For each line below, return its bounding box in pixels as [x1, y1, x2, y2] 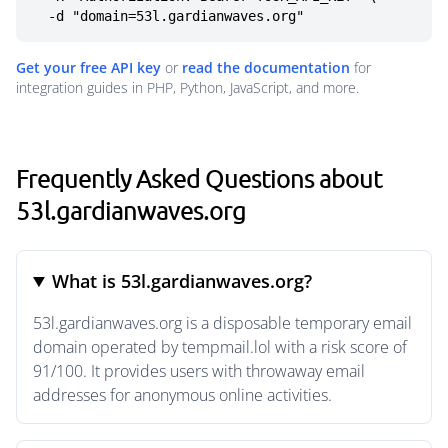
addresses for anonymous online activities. [33, 384, 332, 406]
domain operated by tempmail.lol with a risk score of [33, 336, 407, 358]
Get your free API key [16, 58, 161, 77]
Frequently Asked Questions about [16, 163, 382, 193]
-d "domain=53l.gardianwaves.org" [48, 8, 304, 24]
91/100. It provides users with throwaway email [33, 360, 365, 382]
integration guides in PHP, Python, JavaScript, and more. [16, 78, 359, 97]
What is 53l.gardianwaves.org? [52, 269, 313, 293]
